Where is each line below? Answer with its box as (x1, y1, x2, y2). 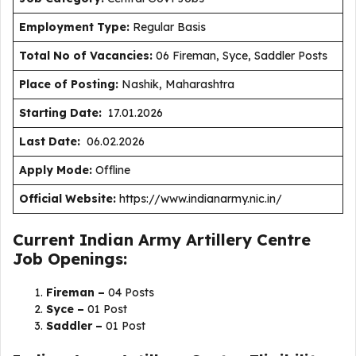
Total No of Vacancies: (19, 48, 153, 63)
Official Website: (19, 192, 116, 206)
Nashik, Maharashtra (118, 77, 238, 91)
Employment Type (19, 20, 126, 34)
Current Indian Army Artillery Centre (13, 230, 311, 250)
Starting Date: (19, 106, 102, 120)
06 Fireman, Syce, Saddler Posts (153, 48, 327, 63)
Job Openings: (13, 249, 127, 269)
